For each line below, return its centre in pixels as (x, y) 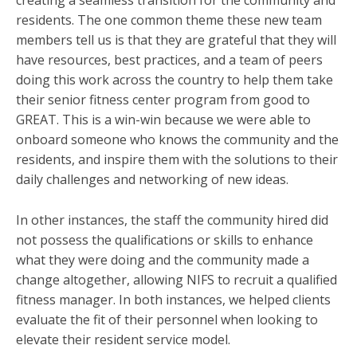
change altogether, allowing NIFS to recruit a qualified (177, 279)
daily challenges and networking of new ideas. (152, 179)
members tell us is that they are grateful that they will (176, 39)
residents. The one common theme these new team (169, 20)
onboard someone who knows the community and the (177, 139)
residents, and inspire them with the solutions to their (177, 159)
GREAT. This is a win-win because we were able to (163, 119)
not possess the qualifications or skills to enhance (165, 239)
